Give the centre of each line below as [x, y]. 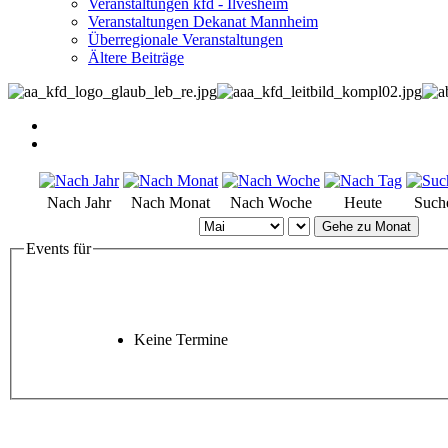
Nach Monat [170, 203]
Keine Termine [181, 339]
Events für [58, 249]
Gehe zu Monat [366, 227]
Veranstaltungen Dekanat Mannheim [203, 22]
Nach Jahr [79, 203]
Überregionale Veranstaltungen [185, 40]
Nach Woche [271, 203]
